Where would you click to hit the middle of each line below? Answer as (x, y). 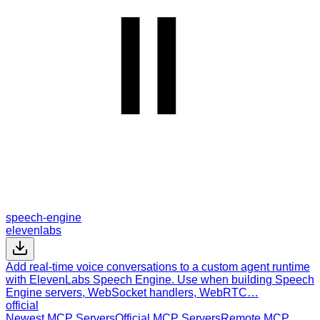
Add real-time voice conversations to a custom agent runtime (158, 266)
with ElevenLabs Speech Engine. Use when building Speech (160, 279)
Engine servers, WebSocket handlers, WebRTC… (132, 292)
